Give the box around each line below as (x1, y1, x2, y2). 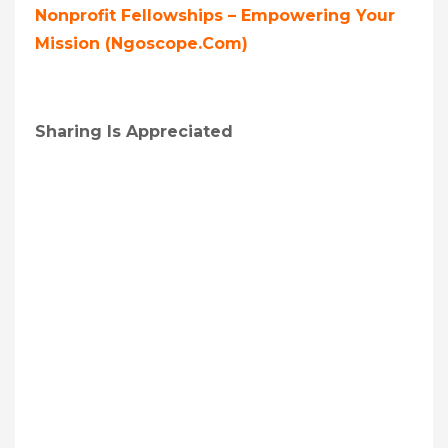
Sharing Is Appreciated (35, 121, 233, 141)
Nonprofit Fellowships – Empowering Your (35, 5, 395, 25)
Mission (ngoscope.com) (35, 33, 248, 53)
